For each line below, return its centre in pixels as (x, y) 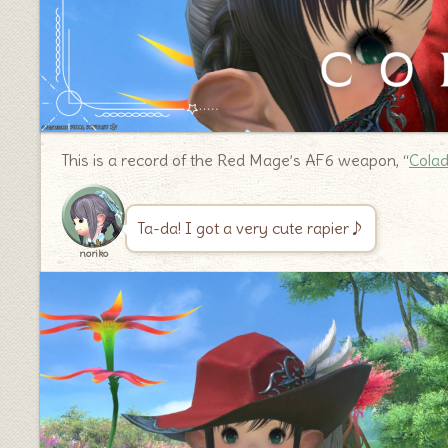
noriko (93, 253)
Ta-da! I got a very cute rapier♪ (251, 228)
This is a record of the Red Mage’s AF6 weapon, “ (235, 159)
